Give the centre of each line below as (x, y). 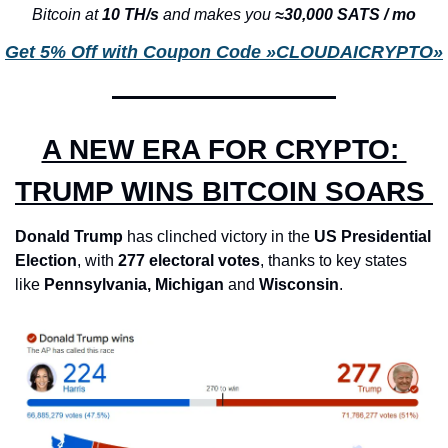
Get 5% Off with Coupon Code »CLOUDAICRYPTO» (224, 51)
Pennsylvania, (97, 284)
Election (46, 260)
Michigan (189, 284)
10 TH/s (132, 14)
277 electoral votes (189, 260)
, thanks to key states (333, 260)
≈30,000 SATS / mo (345, 14)
